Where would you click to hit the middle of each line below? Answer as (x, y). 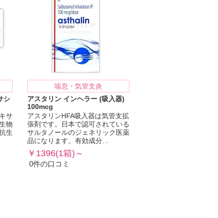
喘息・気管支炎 (78, 87)
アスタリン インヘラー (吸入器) (76, 99)
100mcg (40, 107)
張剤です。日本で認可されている (78, 125)
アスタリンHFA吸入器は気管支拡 (78, 116)
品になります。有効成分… (68, 141)
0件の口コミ (48, 164)
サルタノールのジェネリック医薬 (78, 133)
